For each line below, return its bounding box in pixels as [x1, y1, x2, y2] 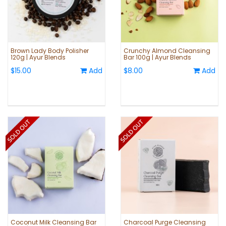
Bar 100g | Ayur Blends [124, 53, 191, 62]
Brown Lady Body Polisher [11, 46, 89, 55]
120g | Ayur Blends [11, 53, 66, 62]
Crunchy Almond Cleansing [124, 46, 210, 55]
